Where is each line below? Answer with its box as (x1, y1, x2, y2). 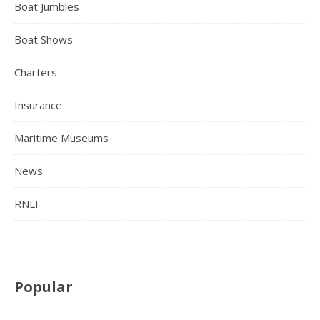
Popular (14, 276, 73, 296)
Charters (14, 64, 57, 79)
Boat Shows (14, 31, 73, 46)
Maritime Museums (14, 130, 109, 145)
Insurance (14, 97, 62, 112)
